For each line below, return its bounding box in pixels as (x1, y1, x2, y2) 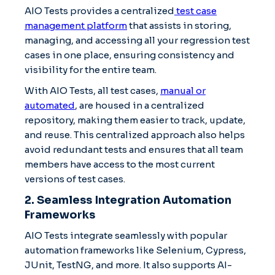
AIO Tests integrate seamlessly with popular (25, 229, 227, 241)
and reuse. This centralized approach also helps (25, 128, 245, 141)
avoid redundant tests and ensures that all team (25, 143, 243, 155)
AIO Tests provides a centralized (25, 4, 174, 17)
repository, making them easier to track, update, (25, 114, 246, 126)
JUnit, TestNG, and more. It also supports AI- (25, 258, 232, 271)
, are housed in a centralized (75, 99, 204, 111)
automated (25, 99, 75, 111)
